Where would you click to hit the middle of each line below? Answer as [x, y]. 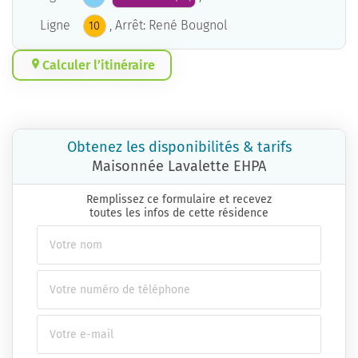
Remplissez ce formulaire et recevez [179, 199]
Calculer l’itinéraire [99, 65]
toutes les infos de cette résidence [179, 213]
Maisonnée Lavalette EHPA [179, 166]
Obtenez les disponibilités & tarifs [179, 147]
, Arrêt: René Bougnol [168, 26]
